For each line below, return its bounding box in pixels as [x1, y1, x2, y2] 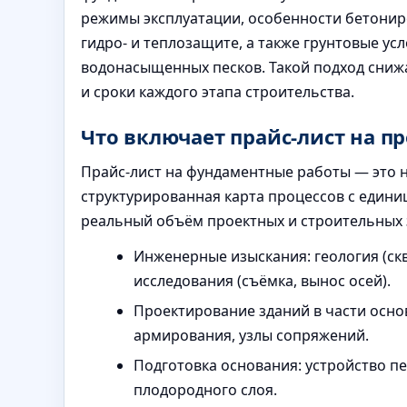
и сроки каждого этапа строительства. [81, 81, 354, 102]
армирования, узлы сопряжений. [134, 324, 369, 345]
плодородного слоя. [134, 379, 277, 400]
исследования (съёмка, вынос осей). [134, 270, 391, 291]
